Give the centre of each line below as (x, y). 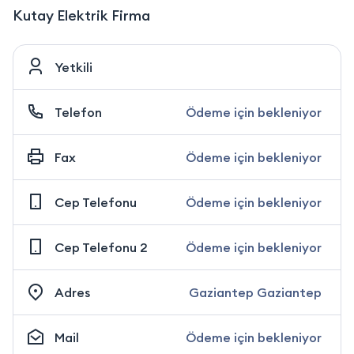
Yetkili (73, 68)
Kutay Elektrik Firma (81, 16)
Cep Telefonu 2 (101, 248)
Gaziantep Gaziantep (255, 293)
